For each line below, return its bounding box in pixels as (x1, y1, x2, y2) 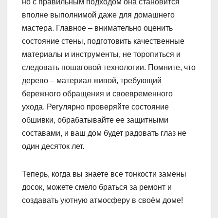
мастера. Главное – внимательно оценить (22, 24, 173, 33)
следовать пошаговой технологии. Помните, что (22, 63, 196, 72)
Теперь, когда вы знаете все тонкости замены (22, 170, 186, 179)
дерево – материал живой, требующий (22, 76, 162, 85)
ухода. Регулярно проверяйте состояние (22, 103, 169, 111)
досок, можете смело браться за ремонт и (22, 183, 172, 192)
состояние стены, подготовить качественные (22, 37, 184, 46)
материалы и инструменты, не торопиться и (22, 50, 181, 59)
